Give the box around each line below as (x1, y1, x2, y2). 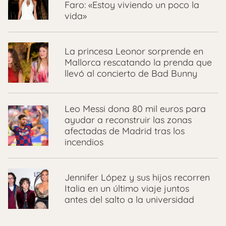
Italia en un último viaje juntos (65, 182, 189, 194)
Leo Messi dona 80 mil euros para (65, 102, 206, 115)
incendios (65, 136, 103, 148)
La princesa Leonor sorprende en (65, 45, 203, 57)
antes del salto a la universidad (65, 193, 194, 205)
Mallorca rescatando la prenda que (65, 56, 212, 68)
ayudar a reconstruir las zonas (65, 114, 192, 126)
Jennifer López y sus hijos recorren (65, 171, 210, 183)
